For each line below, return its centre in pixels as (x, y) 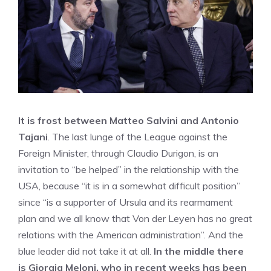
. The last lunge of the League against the (138, 137)
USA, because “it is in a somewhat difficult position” (129, 186)
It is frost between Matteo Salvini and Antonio (129, 120)
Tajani (33, 137)
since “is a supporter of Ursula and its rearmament (126, 202)
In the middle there (199, 251)
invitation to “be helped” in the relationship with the (129, 169)
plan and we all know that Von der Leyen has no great (135, 218)
